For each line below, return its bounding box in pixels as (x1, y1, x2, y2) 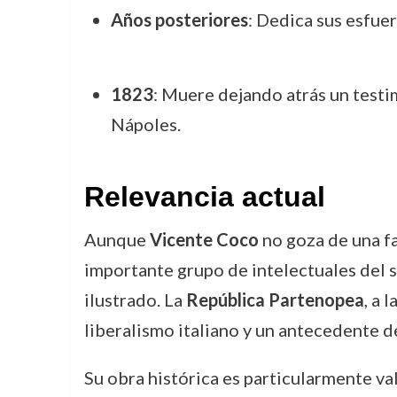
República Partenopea (185, 289, 364, 310)
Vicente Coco (149, 229, 259, 250)
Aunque (83, 229, 150, 250)
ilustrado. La (83, 289, 186, 310)
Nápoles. (110, 113, 181, 135)
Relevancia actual (83, 181, 325, 213)
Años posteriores (110, 9, 248, 30)
